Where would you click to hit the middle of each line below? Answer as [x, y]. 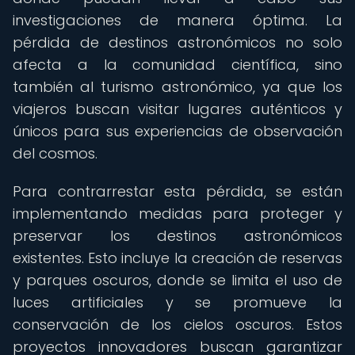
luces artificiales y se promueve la [177, 302]
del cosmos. [55, 153]
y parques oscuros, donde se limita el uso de [177, 280]
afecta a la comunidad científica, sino [177, 65]
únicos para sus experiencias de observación [177, 131]
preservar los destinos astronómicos [177, 236]
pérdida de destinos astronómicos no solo [177, 42]
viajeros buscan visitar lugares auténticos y [177, 109]
